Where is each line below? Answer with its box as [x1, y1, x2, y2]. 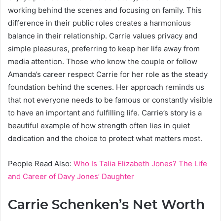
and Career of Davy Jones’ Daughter [8, 171, 134, 181]
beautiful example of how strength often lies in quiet [8, 120, 190, 130]
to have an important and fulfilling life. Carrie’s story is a [8, 108, 202, 117]
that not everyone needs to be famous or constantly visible [8, 95, 213, 105]
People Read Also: [8, 158, 74, 168]
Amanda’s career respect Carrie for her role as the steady [8, 69, 208, 79]
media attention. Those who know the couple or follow [8, 56, 197, 66]
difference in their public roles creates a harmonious [8, 18, 191, 28]
